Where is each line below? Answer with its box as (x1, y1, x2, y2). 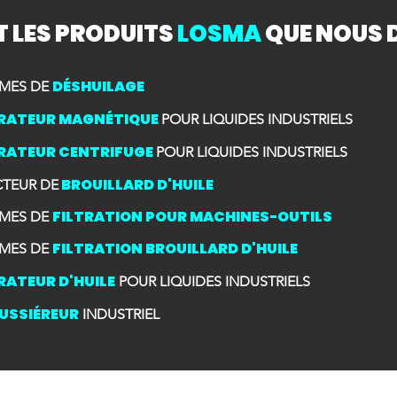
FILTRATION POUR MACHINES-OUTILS (52, 206, 332, 227)
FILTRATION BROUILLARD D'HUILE (52, 238, 298, 259)
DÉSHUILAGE (52, 76, 144, 97)
